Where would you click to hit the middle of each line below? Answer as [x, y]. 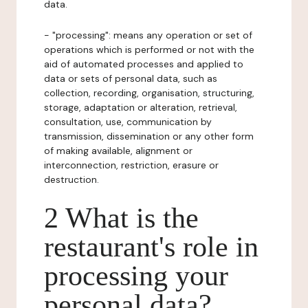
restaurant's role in [151, 247]
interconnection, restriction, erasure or [131, 165]
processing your [136, 276]
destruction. [71, 179]
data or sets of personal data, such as [131, 78]
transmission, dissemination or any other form [149, 136]
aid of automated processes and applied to [144, 64]
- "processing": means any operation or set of [148, 35]
